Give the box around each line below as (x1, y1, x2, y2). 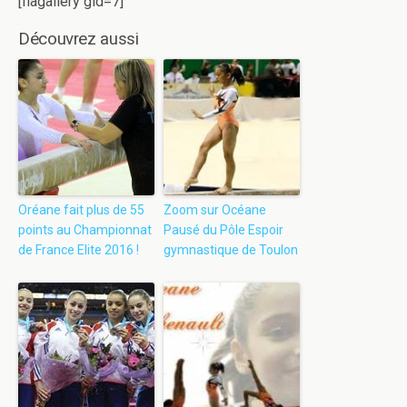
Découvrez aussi (18, 29, 139, 50)
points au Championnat (18, 223, 152, 238)
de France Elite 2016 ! (18, 243, 139, 258)
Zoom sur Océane (164, 203, 266, 218)
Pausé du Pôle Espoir (164, 223, 283, 238)
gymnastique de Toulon (164, 243, 298, 258)
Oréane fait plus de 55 (18, 203, 144, 218)
